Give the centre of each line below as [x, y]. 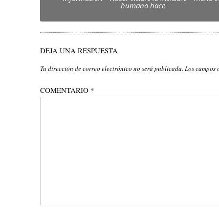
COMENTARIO [65, 90]
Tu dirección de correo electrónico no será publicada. [112, 68]
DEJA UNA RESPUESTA [79, 50]
